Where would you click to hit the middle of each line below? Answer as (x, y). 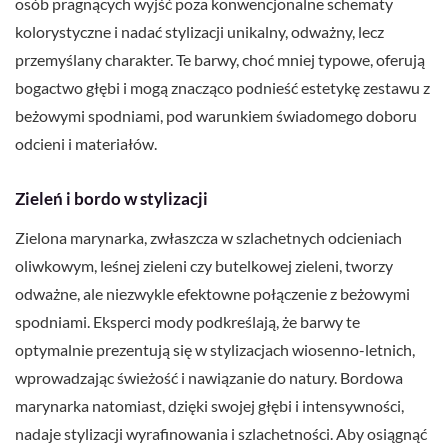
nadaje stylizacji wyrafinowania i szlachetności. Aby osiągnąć (221, 434)
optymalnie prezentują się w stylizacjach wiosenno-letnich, (215, 350)
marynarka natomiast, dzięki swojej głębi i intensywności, (209, 406)
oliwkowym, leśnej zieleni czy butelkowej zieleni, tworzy (204, 266)
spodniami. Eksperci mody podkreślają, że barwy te (187, 322)
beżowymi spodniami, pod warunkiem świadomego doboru (216, 116)
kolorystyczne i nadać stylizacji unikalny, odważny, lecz (199, 32)
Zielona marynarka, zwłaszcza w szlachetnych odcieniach (208, 238)
